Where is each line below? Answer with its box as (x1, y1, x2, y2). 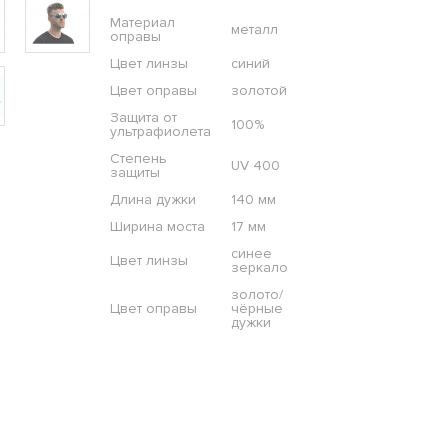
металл (230, 21, 278, 39)
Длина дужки (109, 191, 196, 209)
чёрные (230, 300, 283, 318)
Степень (109, 150, 167, 168)
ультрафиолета (109, 123, 211, 141)
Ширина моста (109, 218, 205, 236)
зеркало (230, 259, 288, 277)
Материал (109, 14, 175, 32)
